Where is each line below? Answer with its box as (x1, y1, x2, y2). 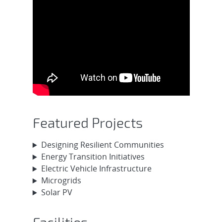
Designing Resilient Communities (41, 139, 164, 151)
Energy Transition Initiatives (41, 151, 145, 163)
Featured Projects (32, 113, 143, 131)
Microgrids (41, 175, 81, 186)
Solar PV (41, 187, 72, 198)
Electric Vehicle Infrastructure (41, 163, 152, 174)
